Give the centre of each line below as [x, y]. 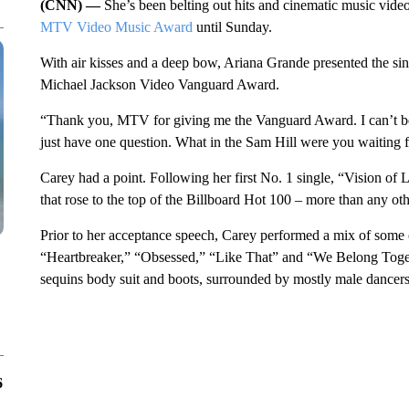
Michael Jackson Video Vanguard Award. [159, 84]
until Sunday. [232, 27]
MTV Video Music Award [116, 27]
